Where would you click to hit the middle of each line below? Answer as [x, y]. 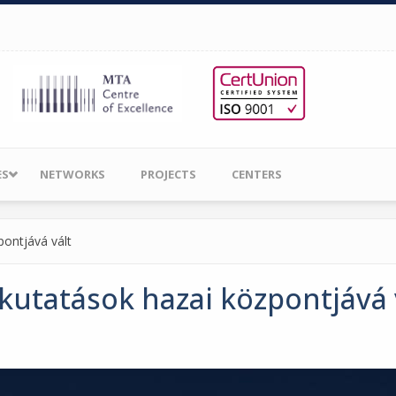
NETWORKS [72, 174]
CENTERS [257, 174]
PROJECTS [168, 174]
